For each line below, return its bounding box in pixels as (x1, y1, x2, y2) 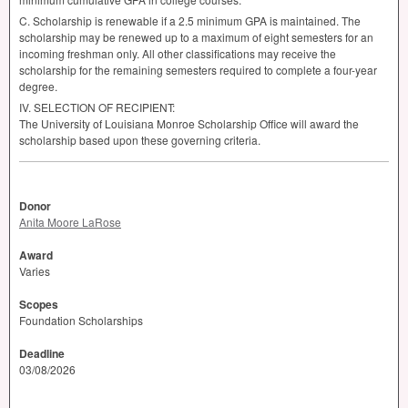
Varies (19, 263, 50, 280)
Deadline (19, 345, 65, 362)
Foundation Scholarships (19, 312, 143, 329)
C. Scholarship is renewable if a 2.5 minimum (19, 13, 245, 29)
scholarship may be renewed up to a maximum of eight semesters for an (19, 29, 373, 46)
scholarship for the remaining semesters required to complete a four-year (19, 62, 377, 78)
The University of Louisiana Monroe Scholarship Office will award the (19, 116, 359, 132)
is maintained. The (267, 13, 361, 29)
